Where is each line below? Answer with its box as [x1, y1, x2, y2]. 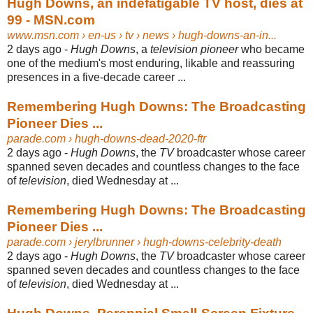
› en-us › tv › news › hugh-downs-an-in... [79, 29, 277, 41]
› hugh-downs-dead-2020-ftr [66, 132, 206, 145]
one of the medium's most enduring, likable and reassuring [7, 57, 295, 69]
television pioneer [150, 43, 238, 55]
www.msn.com [7, 29, 79, 41]
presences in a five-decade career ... [7, 71, 186, 83]
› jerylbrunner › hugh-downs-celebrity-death [66, 235, 282, 248]
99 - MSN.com [7, 12, 95, 27]
